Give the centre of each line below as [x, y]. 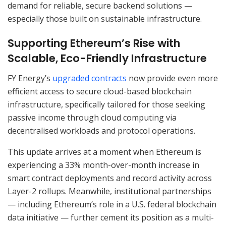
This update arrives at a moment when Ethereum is [104, 152]
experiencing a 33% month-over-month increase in [103, 165]
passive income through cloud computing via [92, 117]
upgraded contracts [90, 78]
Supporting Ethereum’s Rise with [94, 43]
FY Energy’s [30, 78]
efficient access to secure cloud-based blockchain [100, 91]
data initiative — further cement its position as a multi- [111, 217]
